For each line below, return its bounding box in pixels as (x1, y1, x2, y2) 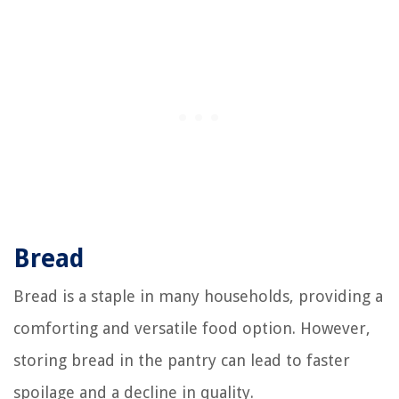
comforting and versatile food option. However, (13, 319, 370, 338)
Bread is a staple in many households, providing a (13, 287, 383, 306)
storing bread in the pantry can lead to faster (13, 351, 350, 370)
